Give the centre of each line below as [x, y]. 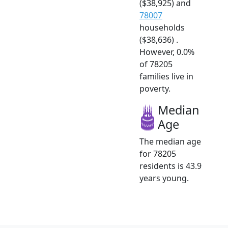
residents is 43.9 [170, 166]
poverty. [155, 88]
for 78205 [158, 153]
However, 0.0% [167, 52]
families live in [166, 76]
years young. [164, 178]
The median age [170, 141]
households [162, 27]
